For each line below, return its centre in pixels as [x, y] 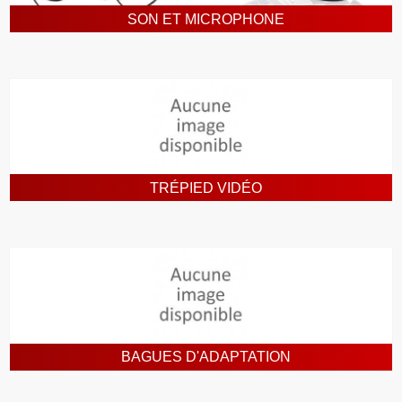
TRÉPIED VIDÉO [205, 188]
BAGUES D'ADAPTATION [205, 357]
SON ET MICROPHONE [205, 19]
